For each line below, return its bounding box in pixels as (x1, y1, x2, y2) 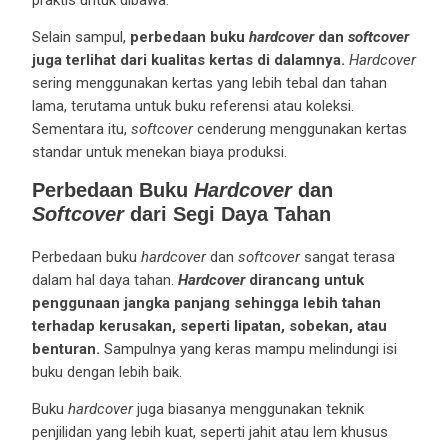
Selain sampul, (31, 27, 130, 46)
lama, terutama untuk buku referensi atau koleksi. (31, 96, 354, 115)
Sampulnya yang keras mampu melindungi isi (99, 339, 397, 358)
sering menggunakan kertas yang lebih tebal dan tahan (31, 73, 387, 92)
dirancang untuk (244, 270, 364, 289)
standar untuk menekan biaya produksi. (31, 142, 287, 161)
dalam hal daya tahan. (31, 270, 178, 289)
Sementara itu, (31, 119, 131, 138)
